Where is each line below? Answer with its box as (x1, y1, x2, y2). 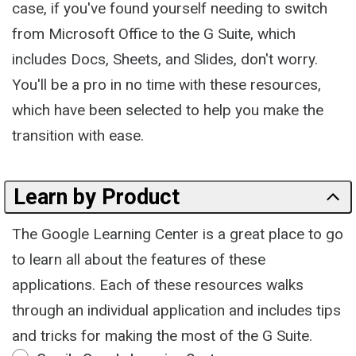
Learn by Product (14, 184, 180, 210)
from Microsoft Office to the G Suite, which (12, 25, 296, 43)
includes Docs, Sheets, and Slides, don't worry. (12, 50, 318, 68)
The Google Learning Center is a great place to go (12, 225, 343, 243)
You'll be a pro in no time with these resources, (12, 75, 321, 94)
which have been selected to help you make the (12, 101, 323, 119)
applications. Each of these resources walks (12, 276, 304, 294)
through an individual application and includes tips (12, 301, 341, 319)
